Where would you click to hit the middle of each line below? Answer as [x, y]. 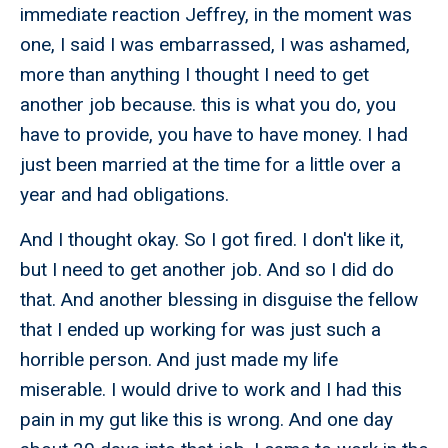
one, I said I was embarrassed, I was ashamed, [215, 45]
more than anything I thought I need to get [194, 75]
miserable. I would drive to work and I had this [211, 390]
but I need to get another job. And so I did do [207, 270]
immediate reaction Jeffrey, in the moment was [216, 15]
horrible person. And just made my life [179, 360]
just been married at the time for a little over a [210, 165]
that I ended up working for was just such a [200, 330]
